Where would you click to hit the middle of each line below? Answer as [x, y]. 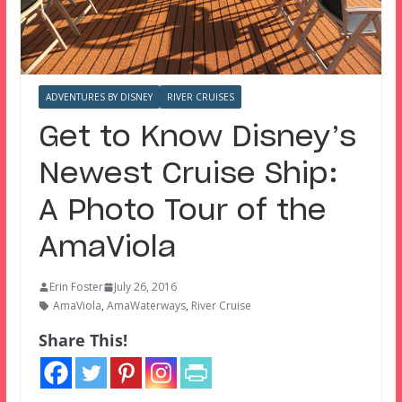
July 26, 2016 [145, 287]
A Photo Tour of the [182, 211]
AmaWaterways [146, 306]
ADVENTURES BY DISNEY [99, 97]
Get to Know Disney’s [197, 138]
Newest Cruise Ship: [188, 175]
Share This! [83, 341]
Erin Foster [76, 287]
